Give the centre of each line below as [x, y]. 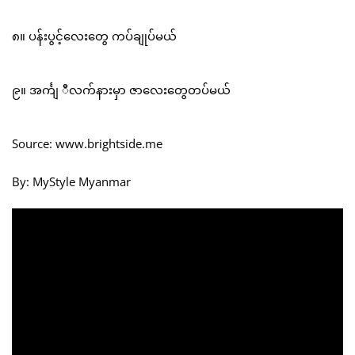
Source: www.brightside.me [87, 144]
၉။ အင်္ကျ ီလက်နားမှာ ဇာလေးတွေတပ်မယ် [121, 90]
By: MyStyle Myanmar [71, 182]
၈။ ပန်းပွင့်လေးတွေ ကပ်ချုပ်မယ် [94, 36]
